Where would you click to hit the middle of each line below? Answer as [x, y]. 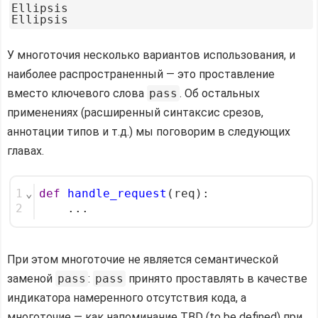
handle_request [117, 194]
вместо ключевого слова [77, 94]
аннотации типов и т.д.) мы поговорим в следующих [149, 132]
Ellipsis [40, 9]
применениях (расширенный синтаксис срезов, [135, 113]
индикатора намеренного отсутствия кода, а [127, 298]
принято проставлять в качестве [216, 279]
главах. [26, 151]
